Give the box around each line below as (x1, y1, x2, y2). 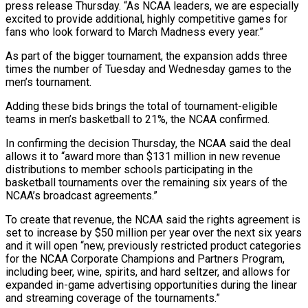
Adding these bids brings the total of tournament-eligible (5, 99, 278, 113)
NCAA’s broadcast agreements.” (5, 188, 157, 202)
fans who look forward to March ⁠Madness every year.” (5, 25, 263, 38)
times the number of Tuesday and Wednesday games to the (5, 62, 291, 76)
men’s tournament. (5, 75, 91, 89)
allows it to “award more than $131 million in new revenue (5, 149, 280, 163)
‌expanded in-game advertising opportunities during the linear (5, 278, 297, 291)
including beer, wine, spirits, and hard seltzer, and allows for (5, 265, 290, 278)
